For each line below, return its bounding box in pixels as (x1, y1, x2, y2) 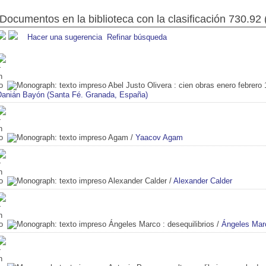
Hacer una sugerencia (27, 32, 102, 42)
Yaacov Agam (135, 132, 183, 142)
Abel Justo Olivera (108, 80, 172, 90)
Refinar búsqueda (107, 32, 167, 42)
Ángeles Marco (109, 219, 160, 229)
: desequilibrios (160, 219, 214, 229)
